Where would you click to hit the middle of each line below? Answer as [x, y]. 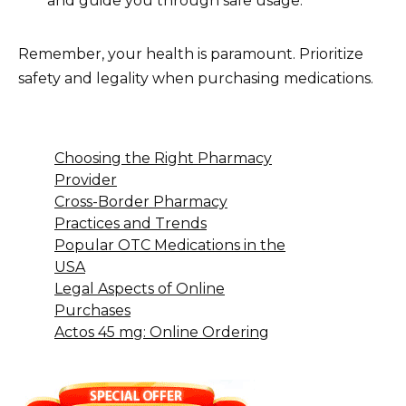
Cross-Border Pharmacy [141, 202]
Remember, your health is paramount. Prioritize [191, 54]
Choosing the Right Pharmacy [163, 159]
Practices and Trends [130, 224]
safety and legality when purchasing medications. [196, 79]
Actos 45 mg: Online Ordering [162, 333]
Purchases [92, 311]
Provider [86, 180]
